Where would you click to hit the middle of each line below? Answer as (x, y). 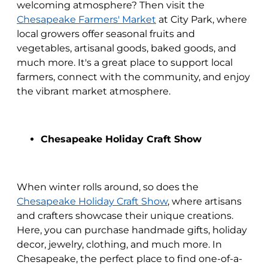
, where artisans (205, 201)
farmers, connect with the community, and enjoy (133, 77)
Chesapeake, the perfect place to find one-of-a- (130, 259)
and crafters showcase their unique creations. (125, 216)
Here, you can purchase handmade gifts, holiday (132, 230)
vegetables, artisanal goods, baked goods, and (127, 48)
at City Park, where (202, 19)
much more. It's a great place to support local (125, 63)
